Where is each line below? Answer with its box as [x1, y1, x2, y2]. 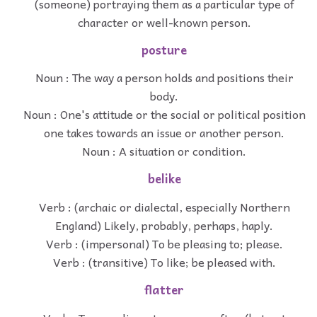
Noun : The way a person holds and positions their [35, 68, 294, 87]
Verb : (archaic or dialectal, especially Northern [38, 197, 290, 216]
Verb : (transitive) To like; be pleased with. [52, 252, 276, 271]
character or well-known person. [77, 12, 251, 31]
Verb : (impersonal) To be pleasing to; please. [45, 234, 283, 253]
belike [147, 169, 181, 189]
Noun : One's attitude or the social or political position [23, 105, 306, 124]
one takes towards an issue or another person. [44, 123, 284, 142]
